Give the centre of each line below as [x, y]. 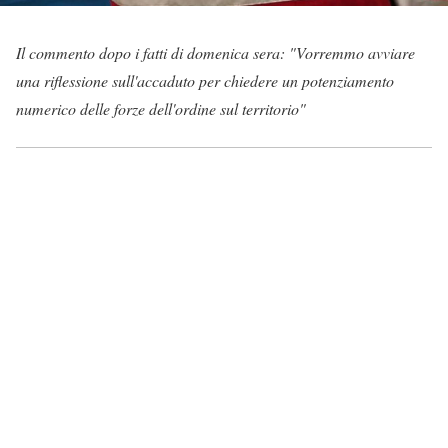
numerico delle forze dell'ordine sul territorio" [161, 109]
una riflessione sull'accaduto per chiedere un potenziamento [205, 81]
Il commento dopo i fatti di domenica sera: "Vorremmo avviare [215, 53]
